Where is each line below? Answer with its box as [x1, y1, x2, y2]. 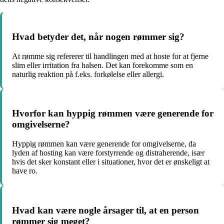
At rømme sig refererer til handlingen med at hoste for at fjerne [12, 51, 208, 60]
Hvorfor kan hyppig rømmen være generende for [12, 108, 213, 119]
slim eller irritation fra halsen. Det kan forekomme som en [12, 60, 193, 69]
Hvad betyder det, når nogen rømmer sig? [12, 31, 184, 42]
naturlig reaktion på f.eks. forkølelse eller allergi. [12, 69, 164, 78]
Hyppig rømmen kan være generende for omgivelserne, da [12, 139, 196, 148]
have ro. [12, 166, 37, 175]
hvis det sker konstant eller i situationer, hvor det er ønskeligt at [12, 157, 209, 166]
